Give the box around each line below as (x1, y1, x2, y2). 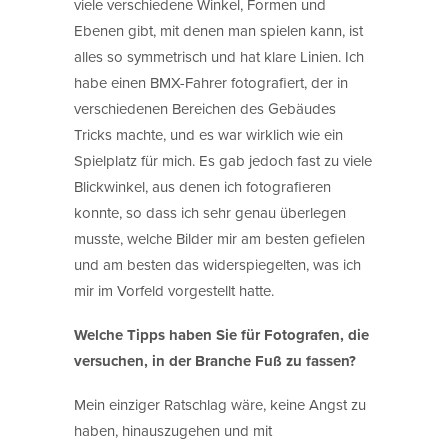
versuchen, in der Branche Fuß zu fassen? (74, 349, 356, 372)
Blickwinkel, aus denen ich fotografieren (74, 175, 331, 197)
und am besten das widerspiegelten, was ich (74, 253, 361, 275)
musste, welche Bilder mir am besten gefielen (74, 227, 365, 249)
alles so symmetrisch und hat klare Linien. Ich (74, 45, 364, 67)
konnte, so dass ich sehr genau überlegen (74, 201, 346, 223)
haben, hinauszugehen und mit (74, 419, 272, 441)
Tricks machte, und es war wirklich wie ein (74, 123, 343, 145)
